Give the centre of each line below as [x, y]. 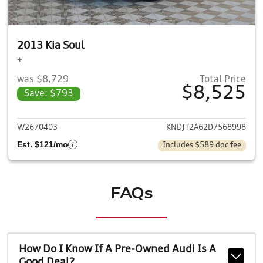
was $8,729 [43, 80]
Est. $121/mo [43, 144]
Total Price [223, 80]
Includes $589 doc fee [202, 145]
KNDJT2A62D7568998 [206, 128]
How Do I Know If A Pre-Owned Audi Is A [117, 249]
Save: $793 [49, 94]
